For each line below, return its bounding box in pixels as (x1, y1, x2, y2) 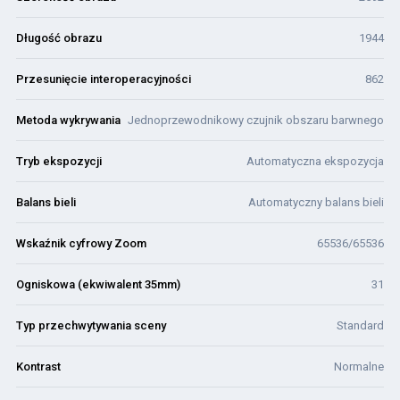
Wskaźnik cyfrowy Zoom (16, 237, 146, 250)
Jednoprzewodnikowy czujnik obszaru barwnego (128, 113, 384, 127)
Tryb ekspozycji (16, 154, 102, 168)
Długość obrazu (16, 31, 102, 45)
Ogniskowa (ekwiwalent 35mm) (16, 278, 180, 291)
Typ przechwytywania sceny (16, 319, 166, 332)
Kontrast (16, 360, 61, 373)
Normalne (334, 360, 384, 373)
